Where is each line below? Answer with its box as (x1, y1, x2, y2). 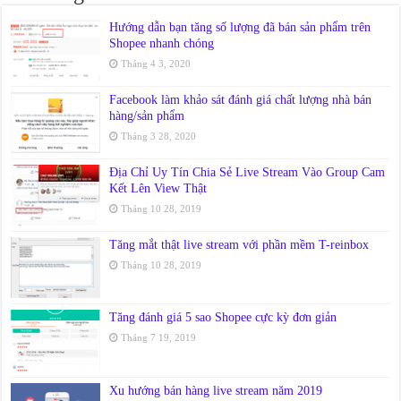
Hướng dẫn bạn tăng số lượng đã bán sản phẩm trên (109, 20, 371, 34)
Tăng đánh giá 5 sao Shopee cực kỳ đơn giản (109, 311, 337, 325)
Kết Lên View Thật (109, 182, 208, 195)
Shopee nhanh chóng (109, 36, 215, 50)
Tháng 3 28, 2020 (121, 130, 197, 141)
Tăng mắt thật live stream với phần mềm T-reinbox (109, 238, 370, 252)
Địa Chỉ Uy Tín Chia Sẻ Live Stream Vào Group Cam (109, 166, 386, 179)
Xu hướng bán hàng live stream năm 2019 (109, 383, 323, 397)
